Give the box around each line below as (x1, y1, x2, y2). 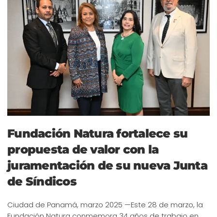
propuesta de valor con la (7, 142, 159, 156)
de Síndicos (7, 174, 77, 188)
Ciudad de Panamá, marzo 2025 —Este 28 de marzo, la (7, 199, 203, 210)
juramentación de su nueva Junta (7, 158, 207, 172)
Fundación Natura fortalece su (7, 126, 188, 140)
